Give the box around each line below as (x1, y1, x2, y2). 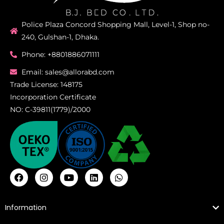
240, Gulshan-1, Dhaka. (21, 32, 99, 41)
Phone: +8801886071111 (21, 49, 99, 59)
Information (5, 202, 46, 213)
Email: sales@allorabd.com (21, 67, 114, 76)
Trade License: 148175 (10, 79, 82, 89)
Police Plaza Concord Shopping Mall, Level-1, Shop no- (21, 19, 209, 29)
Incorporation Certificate (10, 92, 96, 101)
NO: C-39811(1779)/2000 (10, 104, 90, 114)
